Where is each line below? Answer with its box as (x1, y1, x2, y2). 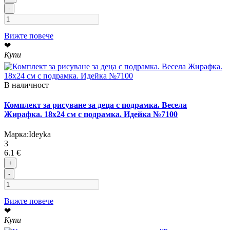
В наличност (4, 80, 49, 89)
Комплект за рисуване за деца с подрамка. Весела (4, 101, 187, 110)
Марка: (4, 130, 29, 139)
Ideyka (29, 130, 51, 139)
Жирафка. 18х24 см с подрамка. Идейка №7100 (4, 110, 178, 119)
